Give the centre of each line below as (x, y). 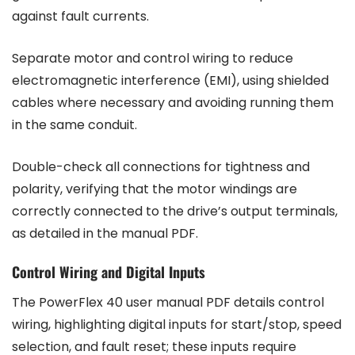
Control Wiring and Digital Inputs (109, 272)
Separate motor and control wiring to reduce (153, 59)
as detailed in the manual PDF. (105, 234)
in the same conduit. (74, 125)
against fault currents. (80, 17)
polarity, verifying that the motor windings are (155, 189)
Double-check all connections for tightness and (161, 167)
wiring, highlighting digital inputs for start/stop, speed (177, 325)
